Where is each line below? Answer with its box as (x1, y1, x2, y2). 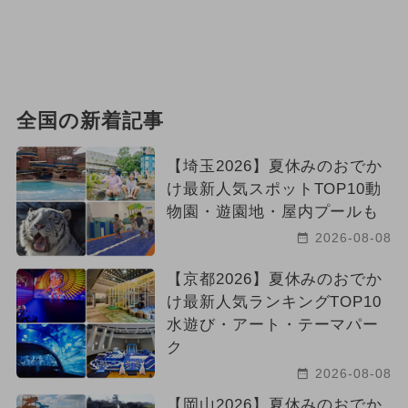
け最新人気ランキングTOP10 (166, 293, 382, 311)
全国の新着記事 (15, 110, 164, 133)
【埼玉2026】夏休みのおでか (166, 158, 383, 176)
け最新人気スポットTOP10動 (166, 180, 382, 199)
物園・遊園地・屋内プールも (166, 203, 380, 221)
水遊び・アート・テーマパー (166, 316, 380, 334)
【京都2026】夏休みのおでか (166, 270, 383, 289)
